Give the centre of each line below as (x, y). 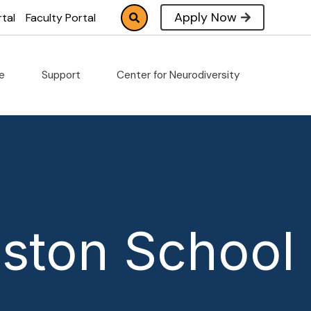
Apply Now (206, 17)
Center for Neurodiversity (180, 75)
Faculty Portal (61, 17)
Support (62, 75)
